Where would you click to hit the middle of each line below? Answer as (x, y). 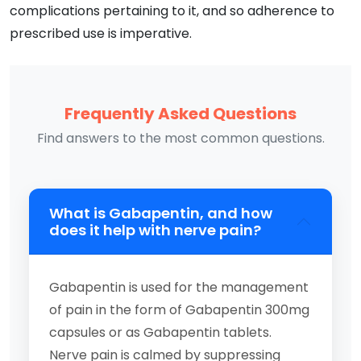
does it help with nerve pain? (155, 230)
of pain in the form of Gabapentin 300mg (179, 309)
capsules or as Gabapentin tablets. (160, 332)
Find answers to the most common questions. (180, 138)
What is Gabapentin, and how (161, 213)
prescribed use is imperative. (101, 33)
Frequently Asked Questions (180, 113)
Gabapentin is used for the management (179, 287)
